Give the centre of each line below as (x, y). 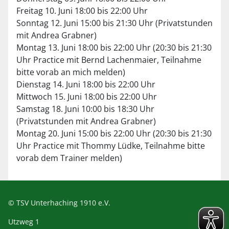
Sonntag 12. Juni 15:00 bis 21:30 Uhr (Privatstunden (114, 23)
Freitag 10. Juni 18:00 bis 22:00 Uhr (82, 11)
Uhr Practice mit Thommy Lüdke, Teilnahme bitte (111, 146)
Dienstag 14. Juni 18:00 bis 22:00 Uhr (86, 84)
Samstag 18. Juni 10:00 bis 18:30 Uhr (85, 109)
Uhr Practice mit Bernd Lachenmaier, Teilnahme (109, 60)
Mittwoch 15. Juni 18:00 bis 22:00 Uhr (87, 97)
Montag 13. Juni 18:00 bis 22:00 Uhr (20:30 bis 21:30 (114, 48)
